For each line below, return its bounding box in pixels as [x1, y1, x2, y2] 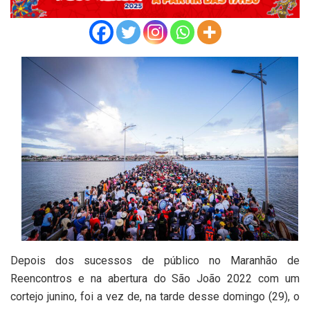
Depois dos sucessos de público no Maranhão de [10, 254, 300, 268]
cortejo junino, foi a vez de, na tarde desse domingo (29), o [10, 290, 300, 304]
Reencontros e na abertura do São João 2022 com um [10, 272, 300, 286]
